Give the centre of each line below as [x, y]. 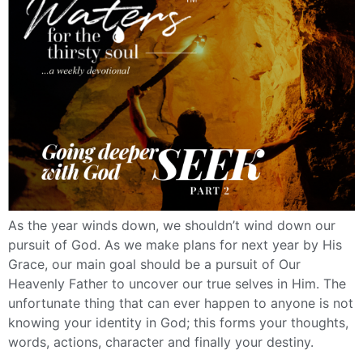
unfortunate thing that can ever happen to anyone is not [181, 303]
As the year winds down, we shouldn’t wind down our [172, 225]
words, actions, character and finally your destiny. [161, 342]
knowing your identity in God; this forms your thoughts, [178, 322]
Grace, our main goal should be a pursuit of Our [154, 264]
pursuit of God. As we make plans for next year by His [175, 244]
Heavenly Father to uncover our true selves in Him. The [177, 283]
